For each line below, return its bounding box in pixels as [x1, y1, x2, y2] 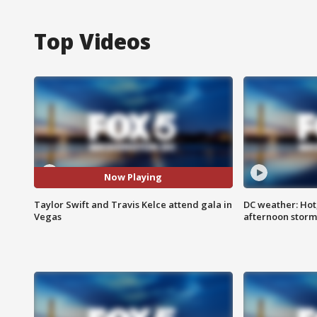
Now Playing [104, 171, 163, 184]
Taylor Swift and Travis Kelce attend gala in [34, 197, 232, 211]
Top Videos [34, 26, 151, 56]
